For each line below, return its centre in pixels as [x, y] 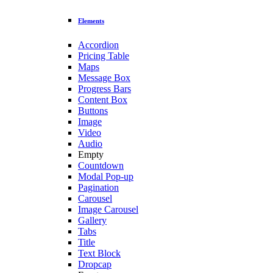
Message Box [104, 78]
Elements [91, 21]
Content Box [103, 100]
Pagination [98, 188]
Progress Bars [105, 89]
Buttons [93, 111]
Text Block [99, 253]
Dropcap [95, 264]
